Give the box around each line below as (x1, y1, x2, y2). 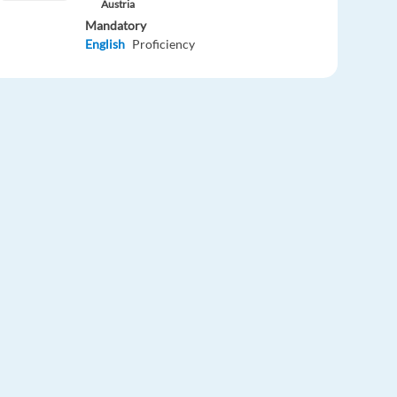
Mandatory (85, 17, 147, 33)
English (85, 35, 126, 51)
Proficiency (132, 35, 196, 51)
